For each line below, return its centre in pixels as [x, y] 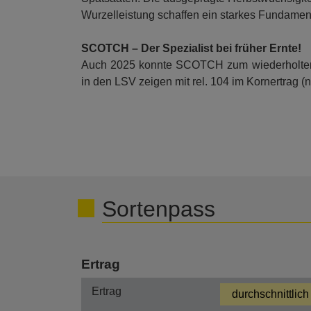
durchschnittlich [271, 294]
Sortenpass [159, 209]
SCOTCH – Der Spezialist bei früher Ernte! [191, 48]
